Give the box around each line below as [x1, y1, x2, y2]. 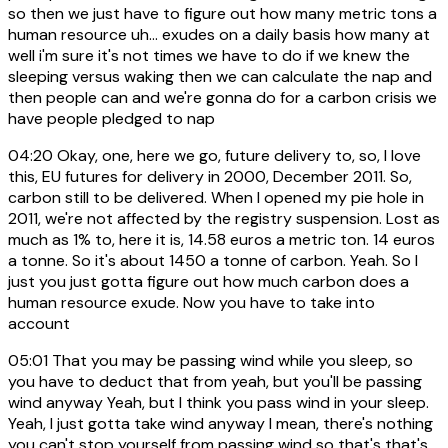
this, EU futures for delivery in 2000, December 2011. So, [8, 166, 412, 188]
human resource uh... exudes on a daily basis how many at [8, 24, 430, 46]
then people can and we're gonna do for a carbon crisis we [8, 87, 437, 109]
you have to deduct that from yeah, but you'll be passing [8, 371, 422, 393]
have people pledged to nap [8, 108, 215, 130]
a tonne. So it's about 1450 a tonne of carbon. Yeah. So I [8, 250, 418, 272]
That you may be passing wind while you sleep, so [48, 350, 413, 372]
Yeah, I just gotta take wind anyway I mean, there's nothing [8, 413, 433, 435]
